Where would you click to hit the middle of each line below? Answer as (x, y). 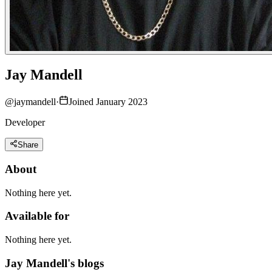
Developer (25, 122)
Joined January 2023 (108, 101)
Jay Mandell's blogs (54, 263)
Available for (37, 216)
